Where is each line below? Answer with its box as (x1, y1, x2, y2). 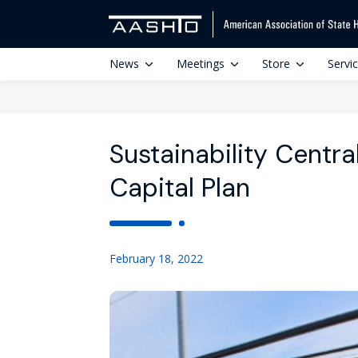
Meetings (177, 56, 225, 71)
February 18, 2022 (109, 251, 203, 266)
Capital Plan (109, 171, 250, 205)
